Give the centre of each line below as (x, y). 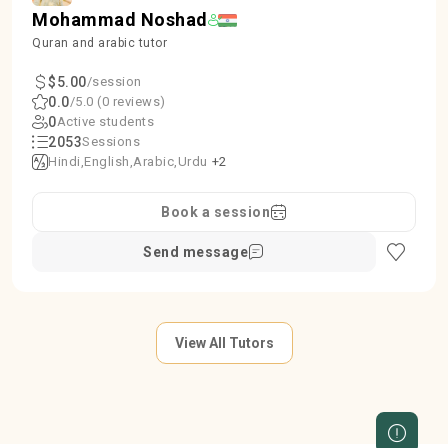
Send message (196, 252)
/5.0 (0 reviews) (117, 101)
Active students (105, 121)
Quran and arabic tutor (99, 43)
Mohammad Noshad (120, 19)
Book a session (216, 212)
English (107, 161)
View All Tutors (224, 343)
